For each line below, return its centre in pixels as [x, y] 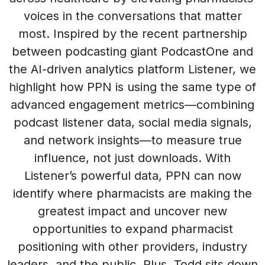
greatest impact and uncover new [132, 211]
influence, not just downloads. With [132, 158]
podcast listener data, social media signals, [132, 122]
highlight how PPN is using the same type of [132, 87]
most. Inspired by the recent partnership [132, 34]
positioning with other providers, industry [132, 247]
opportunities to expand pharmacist [132, 229]
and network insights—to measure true [132, 140]
